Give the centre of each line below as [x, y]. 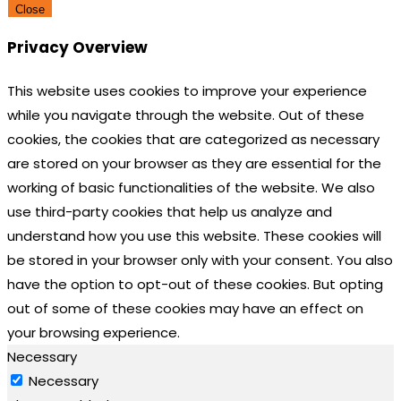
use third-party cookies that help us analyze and [170, 211]
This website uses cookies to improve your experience [187, 90]
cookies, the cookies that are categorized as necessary [193, 139]
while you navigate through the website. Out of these [186, 115]
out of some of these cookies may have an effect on [185, 308]
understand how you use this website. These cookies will [194, 235]
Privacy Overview [77, 48]
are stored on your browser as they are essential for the [194, 163]
